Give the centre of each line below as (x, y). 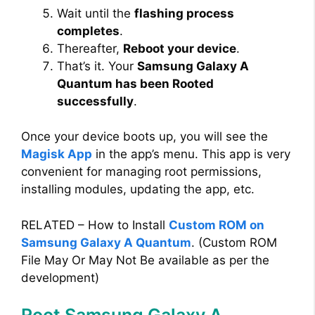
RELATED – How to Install (95, 225)
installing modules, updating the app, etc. (138, 189)
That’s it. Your (97, 66)
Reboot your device (180, 48)
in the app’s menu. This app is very (191, 154)
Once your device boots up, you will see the (144, 137)
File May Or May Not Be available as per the (145, 260)
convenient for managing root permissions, (141, 172)
